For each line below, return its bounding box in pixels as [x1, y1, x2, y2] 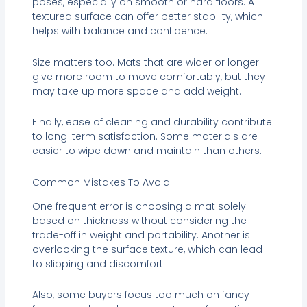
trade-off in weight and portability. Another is [32, 228, 250, 242]
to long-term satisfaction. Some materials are [32, 130, 258, 144]
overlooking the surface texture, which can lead [32, 242, 262, 256]
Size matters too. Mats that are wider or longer [32, 55, 259, 69]
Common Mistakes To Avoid [32, 175, 170, 189]
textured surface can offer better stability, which [32, 10, 263, 24]
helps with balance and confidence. [32, 24, 208, 38]
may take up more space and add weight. [32, 84, 241, 98]
